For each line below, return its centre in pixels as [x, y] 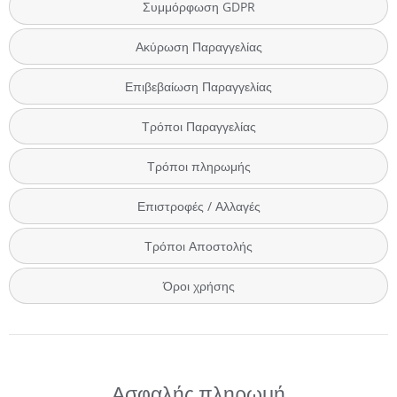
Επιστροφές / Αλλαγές [198, 206]
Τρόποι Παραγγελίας [198, 127]
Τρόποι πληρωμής [198, 167]
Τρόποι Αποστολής [198, 246]
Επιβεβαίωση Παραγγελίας [198, 87]
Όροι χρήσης [198, 286]
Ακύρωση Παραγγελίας [198, 47]
